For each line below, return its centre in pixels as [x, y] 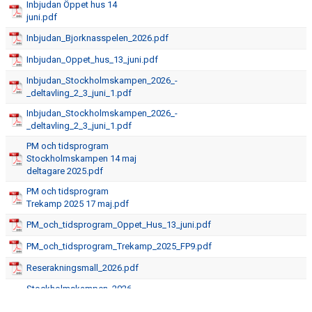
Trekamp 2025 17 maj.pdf [78, 204]
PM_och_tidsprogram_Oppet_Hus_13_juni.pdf [119, 225]
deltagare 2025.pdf [65, 171]
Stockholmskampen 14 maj [81, 158]
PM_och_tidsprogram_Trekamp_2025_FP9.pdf [119, 246]
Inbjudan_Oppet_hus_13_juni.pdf [92, 60]
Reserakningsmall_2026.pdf [83, 268]
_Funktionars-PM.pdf [68, 301]
